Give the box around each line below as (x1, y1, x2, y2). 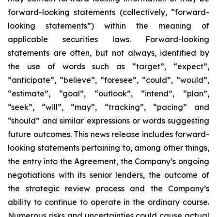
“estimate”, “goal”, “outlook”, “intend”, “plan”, (8, 89, 209, 98)
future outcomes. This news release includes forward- (8, 129, 209, 139)
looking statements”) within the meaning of (8, 21, 209, 31)
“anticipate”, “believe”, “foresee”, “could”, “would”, (8, 75, 209, 85)
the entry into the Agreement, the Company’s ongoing (8, 156, 209, 166)
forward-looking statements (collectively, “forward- (8, 7, 209, 17)
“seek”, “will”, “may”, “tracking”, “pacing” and (8, 102, 209, 112)
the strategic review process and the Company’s (8, 184, 209, 193)
